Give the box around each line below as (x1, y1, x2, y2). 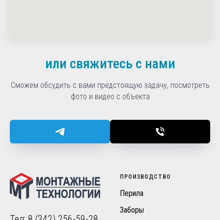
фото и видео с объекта (70, 92, 150, 102)
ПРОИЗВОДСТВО (120, 173, 171, 181)
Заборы (120, 205, 144, 215)
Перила (120, 189, 143, 198)
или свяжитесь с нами (45, 55, 175, 72)
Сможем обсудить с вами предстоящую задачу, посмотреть (10, 81, 210, 90)
